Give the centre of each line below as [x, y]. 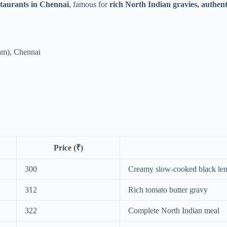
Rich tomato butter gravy [168, 190]
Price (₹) [68, 148]
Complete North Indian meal [174, 211]
